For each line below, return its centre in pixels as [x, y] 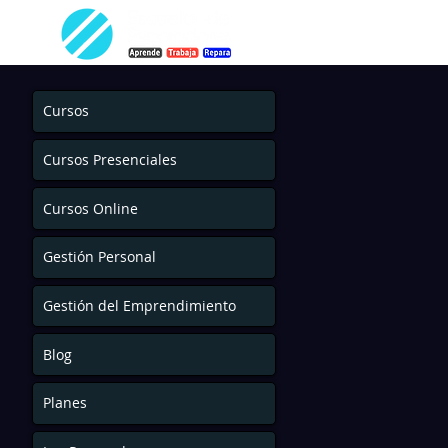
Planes [65, 403]
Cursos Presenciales [110, 159]
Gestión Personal [99, 257]
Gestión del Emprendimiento [139, 305]
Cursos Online [90, 208]
